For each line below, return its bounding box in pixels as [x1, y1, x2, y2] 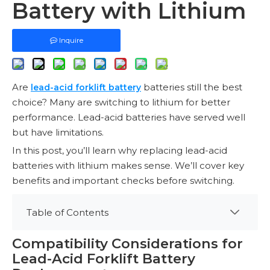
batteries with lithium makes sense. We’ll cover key [12, 160, 244, 171]
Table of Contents [27, 206, 108, 218]
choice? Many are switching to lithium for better [12, 96, 230, 108]
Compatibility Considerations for [12, 235, 243, 252]
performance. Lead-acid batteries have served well [12, 111, 245, 123]
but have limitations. [12, 127, 104, 138]
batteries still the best [141, 81, 242, 93]
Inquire [58, 36, 83, 45]
